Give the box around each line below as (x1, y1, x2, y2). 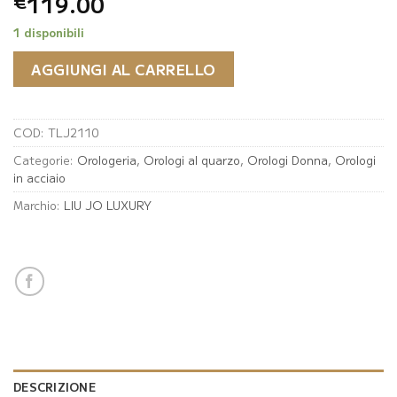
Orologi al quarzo (144, 152, 240, 169)
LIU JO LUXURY (64, 197, 152, 214)
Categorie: (13, 152, 77, 169)
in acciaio (13, 169, 66, 187)
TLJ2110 (48, 124, 99, 142)
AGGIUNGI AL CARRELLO (31, 58, 216, 80)
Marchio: (13, 197, 64, 214)
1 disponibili (13, 23, 84, 41)
